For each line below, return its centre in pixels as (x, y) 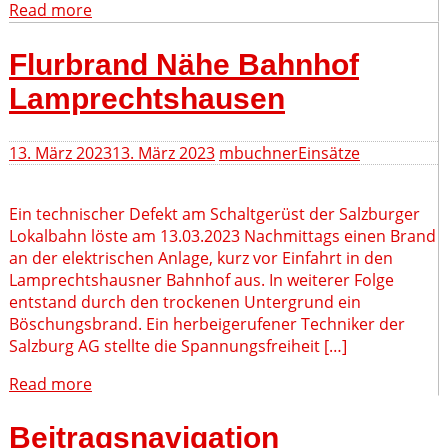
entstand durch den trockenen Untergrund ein (185, 302)
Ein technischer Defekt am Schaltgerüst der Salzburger (214, 214)
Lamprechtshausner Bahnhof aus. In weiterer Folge (201, 280)
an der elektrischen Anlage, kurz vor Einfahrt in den (201, 258)
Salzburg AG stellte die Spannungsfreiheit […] (178, 346)
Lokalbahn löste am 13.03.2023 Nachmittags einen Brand (222, 236)
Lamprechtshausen (147, 99)
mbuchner (258, 153)
